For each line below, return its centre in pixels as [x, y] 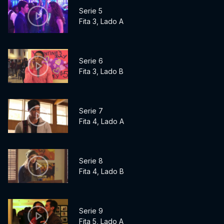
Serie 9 [91, 211]
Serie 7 [91, 111]
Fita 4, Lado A [101, 121]
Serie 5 [91, 11]
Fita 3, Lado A [101, 21]
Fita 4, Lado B [101, 171]
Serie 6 [91, 61]
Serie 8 [91, 161]
